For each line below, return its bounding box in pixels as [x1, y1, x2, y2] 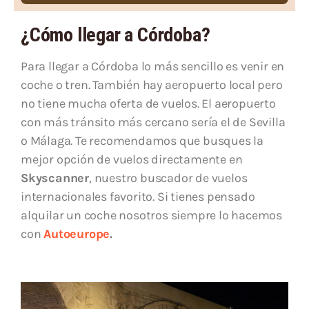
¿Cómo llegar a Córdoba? [21, 23, 210, 47]
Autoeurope [43, 226, 110, 242]
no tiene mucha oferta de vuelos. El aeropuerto [21, 96, 276, 112]
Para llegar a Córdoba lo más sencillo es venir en [21, 59, 285, 74]
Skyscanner [21, 170, 89, 186]
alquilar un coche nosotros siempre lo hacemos [21, 208, 282, 223]
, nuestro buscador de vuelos [89, 170, 248, 186]
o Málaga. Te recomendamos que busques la [21, 133, 263, 149]
